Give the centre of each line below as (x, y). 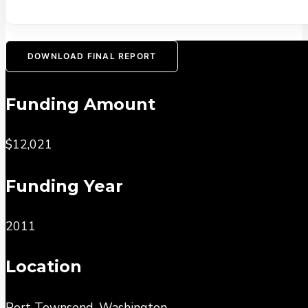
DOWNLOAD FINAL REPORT (92, 56)
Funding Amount (80, 104)
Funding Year (64, 186)
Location (44, 267)
